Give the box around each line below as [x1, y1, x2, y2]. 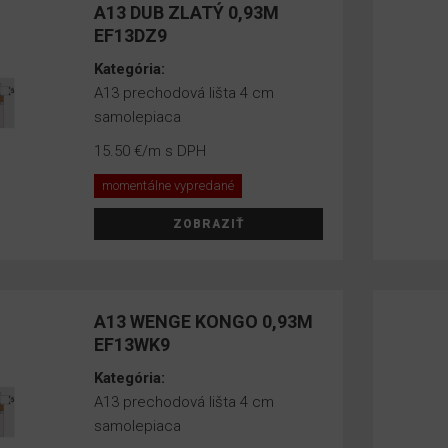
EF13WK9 [94, 334, 171, 355]
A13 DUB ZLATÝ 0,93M [94, 2, 280, 23]
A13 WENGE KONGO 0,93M [94, 311, 314, 332]
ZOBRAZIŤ [172, 217, 245, 231]
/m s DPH [142, 142, 207, 160]
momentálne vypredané [102, 178, 235, 193]
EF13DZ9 [94, 25, 168, 46]
